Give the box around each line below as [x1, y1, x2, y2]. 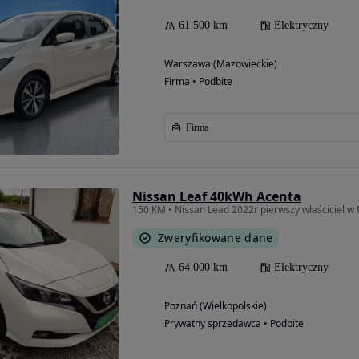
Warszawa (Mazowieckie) [164, 56, 277, 71]
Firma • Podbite [164, 74, 232, 88]
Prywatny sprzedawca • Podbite [164, 316, 304, 330]
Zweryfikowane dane [158, 229, 273, 245]
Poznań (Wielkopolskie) [164, 298, 267, 313]
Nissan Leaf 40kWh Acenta [132, 187, 301, 205]
